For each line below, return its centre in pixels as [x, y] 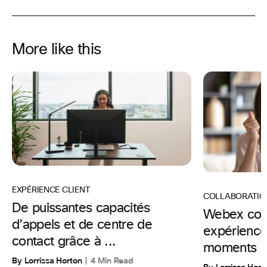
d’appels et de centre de [82, 226]
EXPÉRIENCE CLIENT [52, 190]
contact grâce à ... [64, 242]
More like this [57, 49]
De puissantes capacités [81, 209]
